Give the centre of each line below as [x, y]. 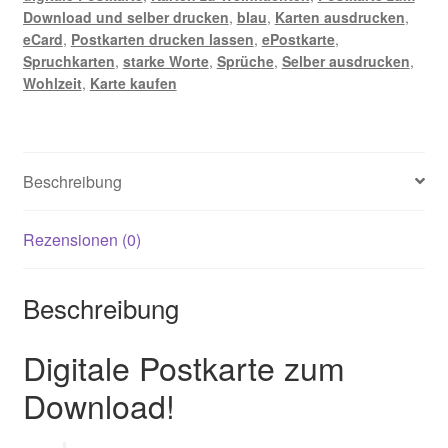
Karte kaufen [133, 83]
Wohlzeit [52, 83]
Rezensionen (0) [81, 239]
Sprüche [245, 61]
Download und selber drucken [125, 17]
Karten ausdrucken [339, 17]
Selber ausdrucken [345, 61]
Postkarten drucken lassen [162, 39]
